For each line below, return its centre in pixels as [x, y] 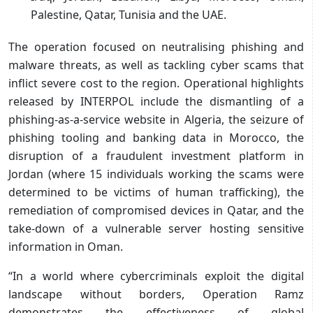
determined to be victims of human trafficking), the [156, 192]
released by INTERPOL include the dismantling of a [156, 101]
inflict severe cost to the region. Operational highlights [156, 83]
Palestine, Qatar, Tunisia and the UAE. [129, 14]
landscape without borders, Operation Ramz [156, 294]
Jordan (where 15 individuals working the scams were [156, 174]
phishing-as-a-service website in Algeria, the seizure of [156, 119]
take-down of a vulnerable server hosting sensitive [156, 228]
